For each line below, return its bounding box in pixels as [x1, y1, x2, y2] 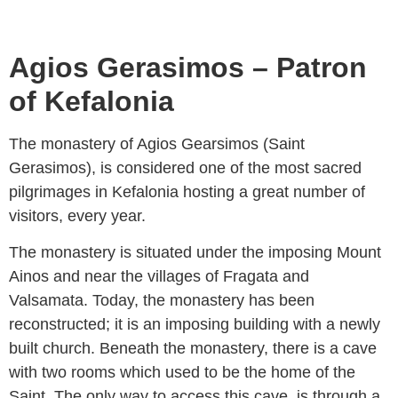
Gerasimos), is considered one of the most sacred [9, 158, 362, 177]
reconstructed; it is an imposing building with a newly [9, 315, 380, 334]
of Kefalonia [9, 84, 182, 117]
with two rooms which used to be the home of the [9, 363, 355, 382]
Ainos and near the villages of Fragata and [9, 267, 309, 286]
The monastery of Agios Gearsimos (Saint [9, 134, 305, 153]
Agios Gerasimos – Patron [9, 51, 367, 84]
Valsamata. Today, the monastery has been [9, 291, 314, 310]
